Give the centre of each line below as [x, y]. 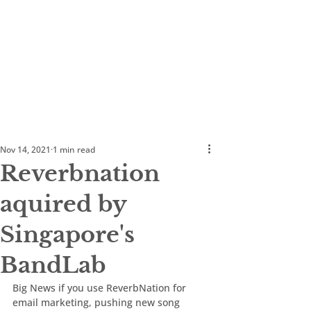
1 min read [74, 150]
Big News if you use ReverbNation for [101, 288]
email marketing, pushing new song [98, 302]
